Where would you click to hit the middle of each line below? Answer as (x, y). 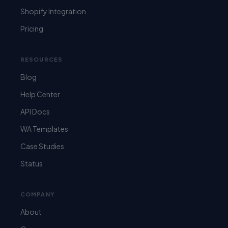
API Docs (35, 111)
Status (32, 163)
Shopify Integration (53, 11)
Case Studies (42, 146)
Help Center (40, 94)
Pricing (32, 28)
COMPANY (37, 194)
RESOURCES (41, 59)
